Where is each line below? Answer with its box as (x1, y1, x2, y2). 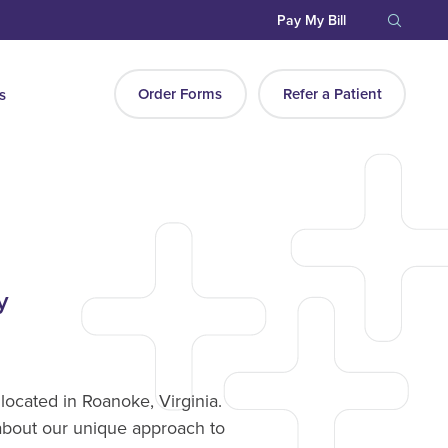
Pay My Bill (277, 12, 347, 29)
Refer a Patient (282, 85, 382, 104)
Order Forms (138, 85, 223, 104)
